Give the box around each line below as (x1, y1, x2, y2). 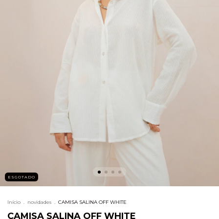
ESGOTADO (8, 175, 35, 179)
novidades (27, 199, 51, 205)
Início (7, 199, 21, 205)
